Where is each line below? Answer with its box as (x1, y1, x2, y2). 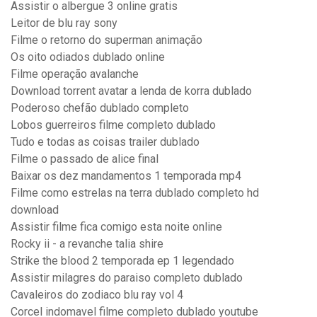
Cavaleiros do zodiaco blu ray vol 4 (11, 288, 183, 302)
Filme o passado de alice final (11, 152, 158, 166)
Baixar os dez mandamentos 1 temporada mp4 (11, 169, 241, 183)
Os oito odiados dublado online (11, 50, 165, 64)
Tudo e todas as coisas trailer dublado (11, 135, 200, 149)
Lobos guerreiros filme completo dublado (11, 118, 216, 132)
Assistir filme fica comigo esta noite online (11, 220, 222, 234)
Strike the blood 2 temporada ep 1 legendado (11, 254, 234, 268)
